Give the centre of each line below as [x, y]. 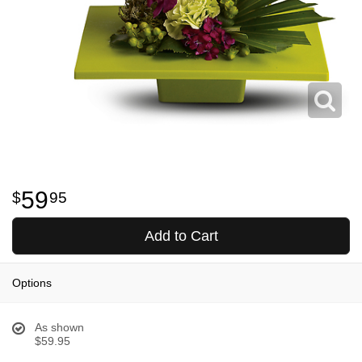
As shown [59, 328]
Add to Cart [181, 236]
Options [32, 283]
